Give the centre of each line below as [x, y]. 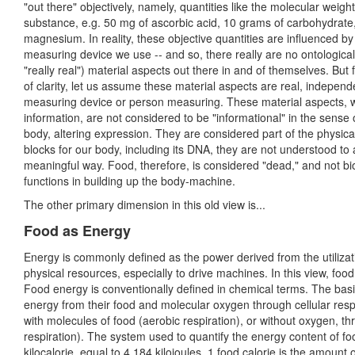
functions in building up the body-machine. [130, 181]
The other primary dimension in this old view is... [145, 205]
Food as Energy [77, 231]
